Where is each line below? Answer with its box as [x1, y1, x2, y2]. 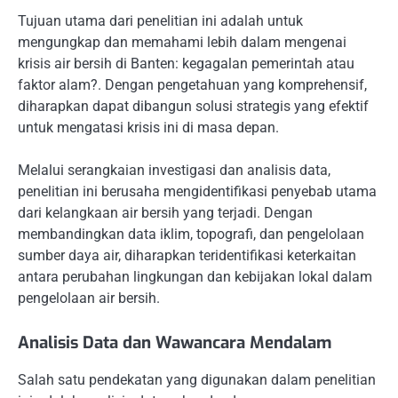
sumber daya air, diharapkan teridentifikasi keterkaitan [18, 247, 356, 265]
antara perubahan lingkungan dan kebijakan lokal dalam [18, 268, 372, 286]
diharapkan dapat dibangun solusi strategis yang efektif [18, 98, 369, 115]
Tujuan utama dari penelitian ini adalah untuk [18, 12, 303, 30]
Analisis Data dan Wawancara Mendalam [18, 331, 331, 354]
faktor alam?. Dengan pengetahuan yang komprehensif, [18, 76, 367, 94]
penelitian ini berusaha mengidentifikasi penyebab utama [18, 183, 377, 201]
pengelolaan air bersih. [18, 290, 160, 307]
